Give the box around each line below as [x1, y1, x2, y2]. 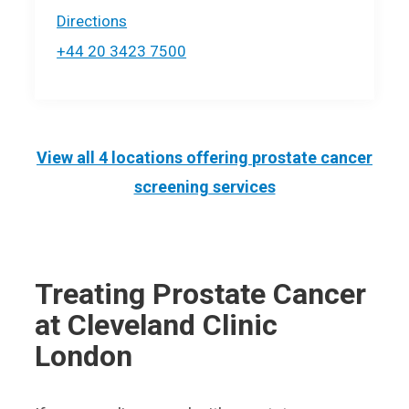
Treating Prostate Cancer [35, 277, 367, 312]
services [208, 176, 276, 198]
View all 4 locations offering [37, 147, 252, 169]
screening [133, 176, 209, 198]
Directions [57, 12, 128, 31]
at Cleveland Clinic [35, 308, 278, 343]
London [35, 339, 133, 374]
